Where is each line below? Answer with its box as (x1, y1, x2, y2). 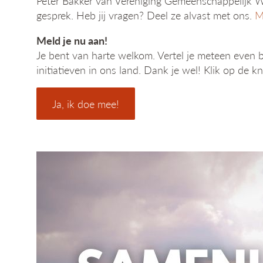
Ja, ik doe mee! (52, 96, 119, 112)
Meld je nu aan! (36, 33, 107, 48)
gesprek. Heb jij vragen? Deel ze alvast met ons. (36, 8, 255, 23)
